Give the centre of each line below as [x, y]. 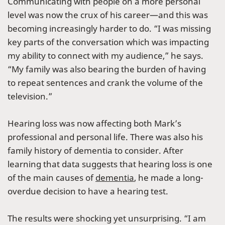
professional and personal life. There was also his [105, 137]
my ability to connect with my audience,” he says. [105, 56]
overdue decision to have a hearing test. [89, 191]
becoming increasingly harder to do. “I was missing [109, 29]
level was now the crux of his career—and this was [108, 15]
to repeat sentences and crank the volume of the [105, 83]
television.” [31, 96]
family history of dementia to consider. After [95, 151]
